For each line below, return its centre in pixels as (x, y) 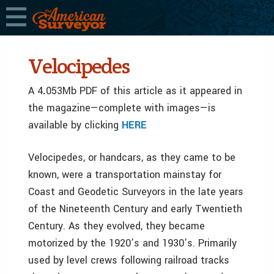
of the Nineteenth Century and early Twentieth (135, 209)
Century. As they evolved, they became (117, 226)
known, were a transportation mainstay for (125, 175)
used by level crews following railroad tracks (129, 260)
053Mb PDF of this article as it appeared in (144, 91)
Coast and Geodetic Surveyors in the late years (136, 192)
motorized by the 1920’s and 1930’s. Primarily (132, 243)
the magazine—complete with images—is (122, 108)
